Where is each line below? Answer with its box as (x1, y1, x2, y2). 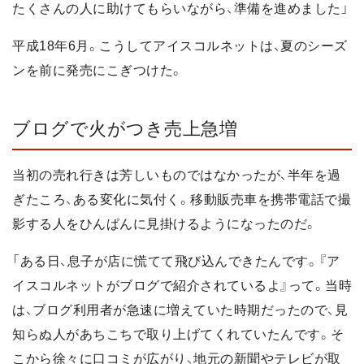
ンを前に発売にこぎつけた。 (12, 63, 184, 77)
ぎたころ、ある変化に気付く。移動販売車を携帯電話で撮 (12, 193, 351, 207)
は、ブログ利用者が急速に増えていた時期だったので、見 (12, 303, 348, 318)
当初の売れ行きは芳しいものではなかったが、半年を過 (12, 168, 341, 183)
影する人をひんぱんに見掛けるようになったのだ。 (12, 217, 318, 232)
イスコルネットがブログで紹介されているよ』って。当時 (12, 279, 352, 293)
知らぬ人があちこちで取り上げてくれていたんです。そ (12, 327, 344, 342)
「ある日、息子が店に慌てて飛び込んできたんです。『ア (12, 254, 340, 269)
